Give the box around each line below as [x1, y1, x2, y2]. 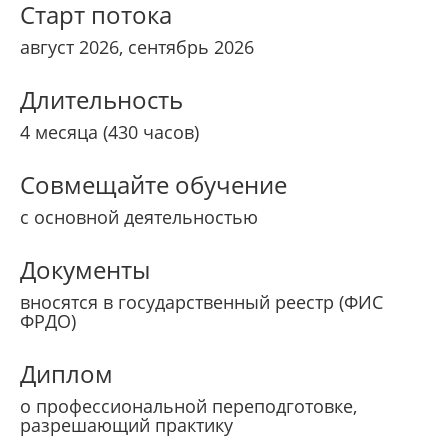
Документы [20, 253, 150, 287]
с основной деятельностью [20, 205, 258, 230]
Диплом [20, 357, 113, 391]
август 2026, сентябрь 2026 [20, 35, 254, 60]
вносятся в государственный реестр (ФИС [20, 290, 383, 315]
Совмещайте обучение [20, 168, 287, 202]
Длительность [20, 83, 183, 117]
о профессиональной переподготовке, [20, 394, 357, 419]
